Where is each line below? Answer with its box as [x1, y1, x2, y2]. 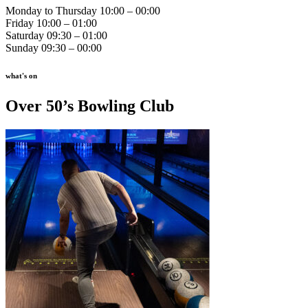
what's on [5, 71, 37, 80]
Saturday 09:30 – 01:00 [5, 30, 107, 42]
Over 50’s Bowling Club [5, 97, 174, 115]
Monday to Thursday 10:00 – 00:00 [5, 5, 160, 17]
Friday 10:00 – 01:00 [5, 17, 97, 30]
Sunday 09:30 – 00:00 [5, 42, 102, 54]
